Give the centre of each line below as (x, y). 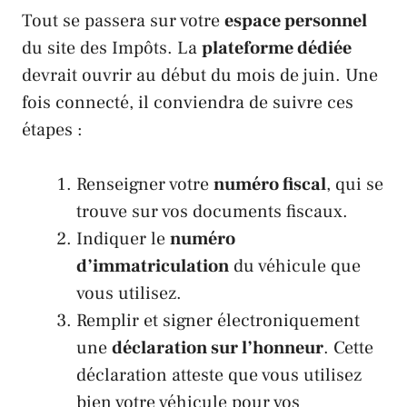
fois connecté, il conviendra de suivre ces (188, 102)
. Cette (348, 347)
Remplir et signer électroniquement (218, 320)
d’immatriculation (153, 266)
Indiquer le (123, 238)
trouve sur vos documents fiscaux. (212, 211)
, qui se (355, 184)
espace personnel (296, 20)
